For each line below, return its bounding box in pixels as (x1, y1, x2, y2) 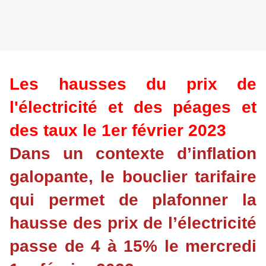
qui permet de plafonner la (9, 191, 256, 210)
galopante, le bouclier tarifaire (9, 167, 256, 186)
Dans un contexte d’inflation (9, 144, 256, 163)
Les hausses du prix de (9, 75, 256, 94)
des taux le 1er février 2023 (9, 121, 226, 140)
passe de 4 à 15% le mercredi (9, 237, 256, 256)
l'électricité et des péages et (9, 98, 256, 117)
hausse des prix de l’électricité (9, 214, 256, 233)
